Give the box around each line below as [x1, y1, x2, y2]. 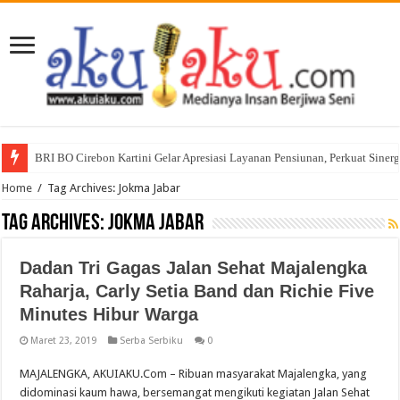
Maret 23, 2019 [30, 335, 97, 347]
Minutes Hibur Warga [20, 304, 199, 325]
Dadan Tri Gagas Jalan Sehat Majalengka [20, 258, 368, 279]
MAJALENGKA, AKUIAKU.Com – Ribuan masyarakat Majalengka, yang [20, 367, 368, 381]
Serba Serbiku [120, 335, 184, 347]
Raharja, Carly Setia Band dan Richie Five [20, 281, 375, 302]
